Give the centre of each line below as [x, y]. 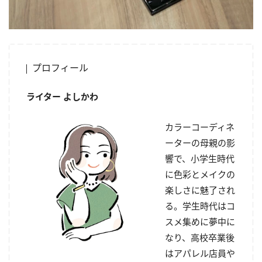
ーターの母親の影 [200, 142]
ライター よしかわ [62, 96]
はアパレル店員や [200, 253]
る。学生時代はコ [200, 206]
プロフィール [60, 68]
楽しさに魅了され [200, 190]
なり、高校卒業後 [200, 237]
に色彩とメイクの [200, 174]
